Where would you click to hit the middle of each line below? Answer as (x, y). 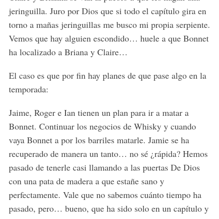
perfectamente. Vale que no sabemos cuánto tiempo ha (105, 195)
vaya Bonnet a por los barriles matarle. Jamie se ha (99, 140)
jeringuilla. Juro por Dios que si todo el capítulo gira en (107, 11)
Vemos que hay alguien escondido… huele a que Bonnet (109, 38)
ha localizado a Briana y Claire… (68, 52)
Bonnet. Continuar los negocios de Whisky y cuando (102, 126)
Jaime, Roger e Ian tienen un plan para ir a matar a (99, 113)
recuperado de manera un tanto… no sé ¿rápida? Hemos (108, 154)
